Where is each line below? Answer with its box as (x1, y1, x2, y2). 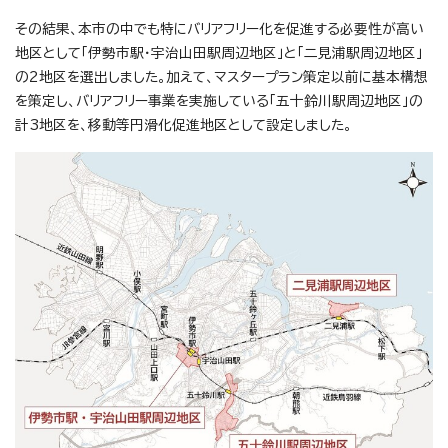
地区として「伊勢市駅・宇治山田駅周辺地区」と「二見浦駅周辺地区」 (15, 46, 423, 61)
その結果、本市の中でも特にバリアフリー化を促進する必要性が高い (15, 22, 424, 37)
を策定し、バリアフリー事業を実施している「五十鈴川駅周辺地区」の (15, 94, 423, 109)
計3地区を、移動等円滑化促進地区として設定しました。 (15, 118, 352, 133)
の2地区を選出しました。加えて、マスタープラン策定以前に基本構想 (15, 70, 428, 85)
